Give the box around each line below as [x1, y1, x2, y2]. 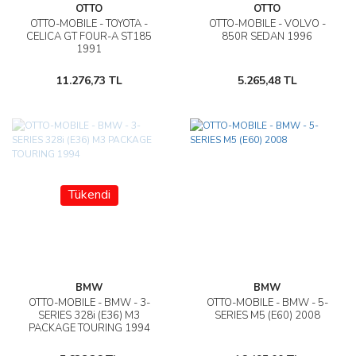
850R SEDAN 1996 [222, 29, 312, 44]
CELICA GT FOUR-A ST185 [26, 29, 152, 44]
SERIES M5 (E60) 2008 [214, 308, 320, 323]
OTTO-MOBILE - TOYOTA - [30, 17, 148, 31]
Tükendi [68, 186, 110, 203]
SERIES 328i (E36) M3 [38, 308, 140, 323]
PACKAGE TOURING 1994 [28, 321, 150, 335]
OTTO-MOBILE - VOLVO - [208, 17, 326, 31]
